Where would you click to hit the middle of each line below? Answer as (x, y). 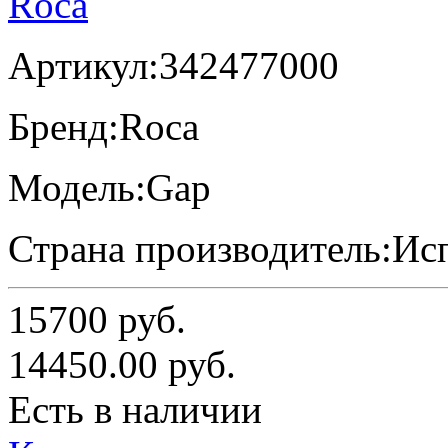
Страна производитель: (200, 248)
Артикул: (83, 65)
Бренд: (63, 126)
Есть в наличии (135, 409)
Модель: (77, 187)
